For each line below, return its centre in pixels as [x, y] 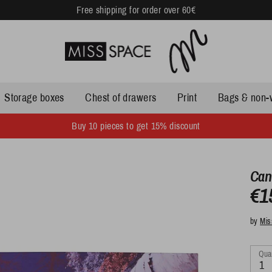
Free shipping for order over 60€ [136, 10]
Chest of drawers [121, 97]
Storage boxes [34, 97]
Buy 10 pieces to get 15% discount [136, 126]
